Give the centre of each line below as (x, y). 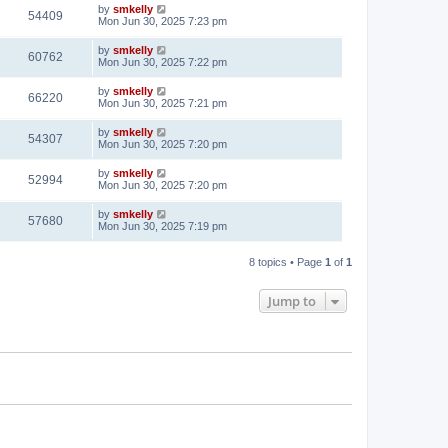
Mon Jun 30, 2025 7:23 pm (162, 21)
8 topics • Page (287, 262)
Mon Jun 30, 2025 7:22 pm (162, 62)
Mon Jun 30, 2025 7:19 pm (162, 226)
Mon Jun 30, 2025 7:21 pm (162, 103)
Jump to (292, 301)
